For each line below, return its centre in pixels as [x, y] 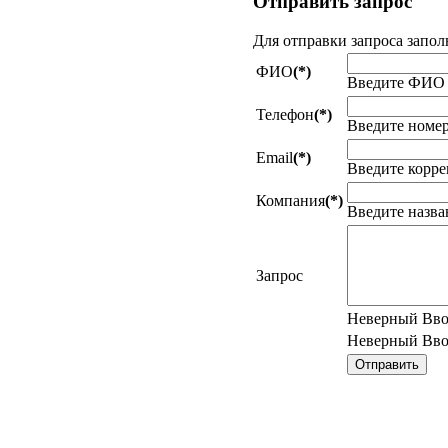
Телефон [285, 114]
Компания [290, 200]
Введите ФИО [396, 82]
